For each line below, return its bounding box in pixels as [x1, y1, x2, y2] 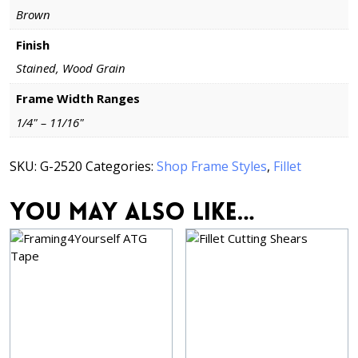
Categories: [86, 157, 157, 176]
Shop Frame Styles [157, 157, 267, 176]
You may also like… [10, 201, 255, 227]
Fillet [273, 157, 301, 176]
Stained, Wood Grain [15, 60, 125, 76]
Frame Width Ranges [15, 90, 140, 106]
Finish [15, 36, 50, 53]
